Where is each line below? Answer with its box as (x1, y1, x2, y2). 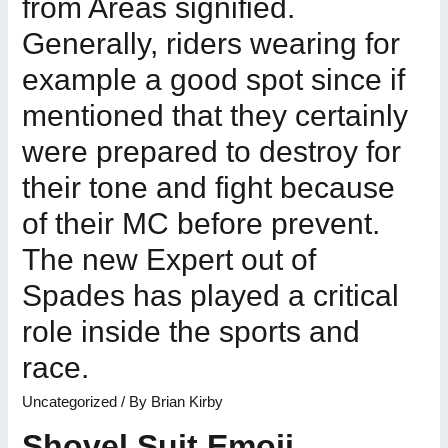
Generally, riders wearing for (22, 26, 401, 60)
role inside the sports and (22, 314, 361, 348)
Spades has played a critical (22, 278, 400, 312)
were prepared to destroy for (22, 134, 402, 168)
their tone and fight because (22, 170, 396, 204)
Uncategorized (22, 393, 118, 410)
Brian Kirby (151, 393, 224, 410)
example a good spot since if (22, 62, 406, 96)
